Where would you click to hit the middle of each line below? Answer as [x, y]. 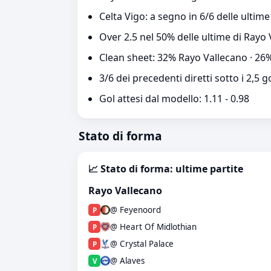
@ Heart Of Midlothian [153, 227]
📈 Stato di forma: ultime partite [166, 169]
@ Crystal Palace [142, 244]
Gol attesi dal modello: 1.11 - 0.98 [174, 99]
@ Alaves [127, 261]
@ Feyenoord [135, 210]
